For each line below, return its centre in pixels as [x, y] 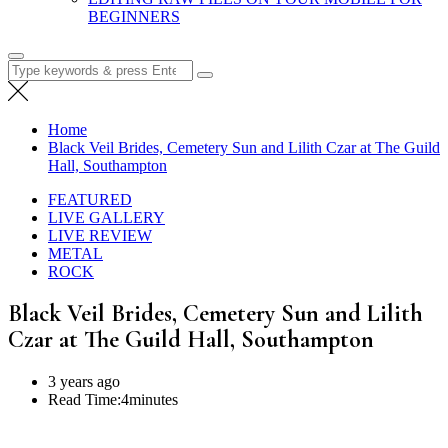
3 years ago [84, 381]
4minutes [149, 399]
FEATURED [90, 199]
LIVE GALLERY [106, 217]
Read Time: [84, 399]
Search [28, 67]
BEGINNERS [134, 16]
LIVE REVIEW [100, 235]
